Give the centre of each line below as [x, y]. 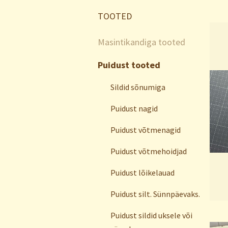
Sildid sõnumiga [138, 87]
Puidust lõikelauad [142, 173]
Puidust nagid [134, 108]
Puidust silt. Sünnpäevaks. [155, 194]
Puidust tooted [129, 65]
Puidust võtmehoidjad [149, 151]
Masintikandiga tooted [141, 42]
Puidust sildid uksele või [151, 215]
